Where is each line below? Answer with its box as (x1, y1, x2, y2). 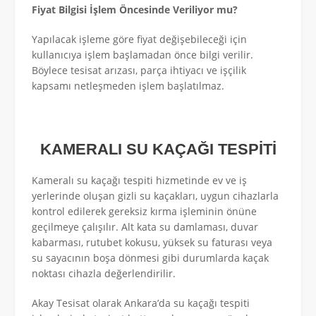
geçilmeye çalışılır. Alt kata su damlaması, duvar (32, 220, 258, 234)
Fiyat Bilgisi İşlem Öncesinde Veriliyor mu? (32, 2, 238, 16)
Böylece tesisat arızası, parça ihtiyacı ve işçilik (32, 63, 246, 77)
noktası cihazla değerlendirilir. (32, 267, 176, 281)
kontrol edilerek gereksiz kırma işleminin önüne (32, 205, 257, 219)
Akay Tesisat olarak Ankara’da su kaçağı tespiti (32, 296, 250, 310)
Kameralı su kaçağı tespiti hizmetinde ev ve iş (32, 174, 247, 188)
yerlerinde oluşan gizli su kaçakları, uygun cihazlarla (32, 189, 279, 203)
